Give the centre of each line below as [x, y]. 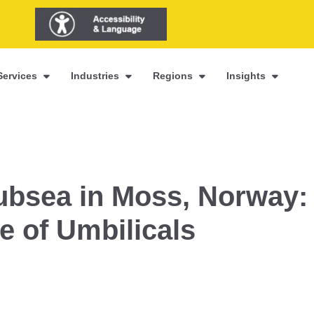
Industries [97, 76]
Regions [175, 76]
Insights [248, 76]
